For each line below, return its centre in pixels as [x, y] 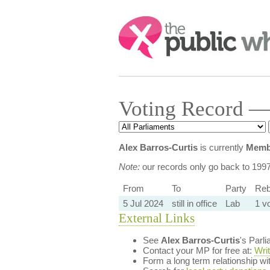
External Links [156, 218]
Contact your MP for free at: [198, 250]
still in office [194, 203]
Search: [135, 22]
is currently [221, 147]
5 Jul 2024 [143, 203]
